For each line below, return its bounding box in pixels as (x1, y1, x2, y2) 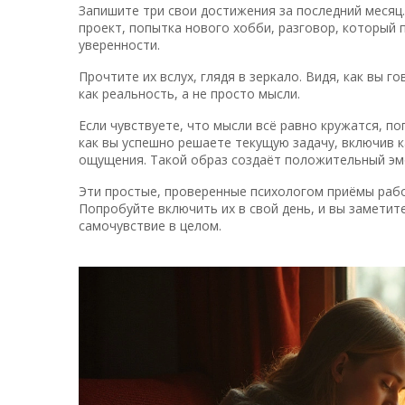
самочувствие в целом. (79, 217, 221, 234)
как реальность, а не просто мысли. (79, 85, 300, 102)
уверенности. (79, 36, 160, 53)
